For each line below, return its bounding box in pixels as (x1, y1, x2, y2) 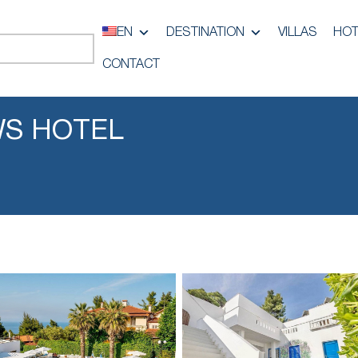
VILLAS (278, 27, 317, 38)
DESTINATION (166, 27, 245, 38)
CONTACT (102, 59, 160, 70)
